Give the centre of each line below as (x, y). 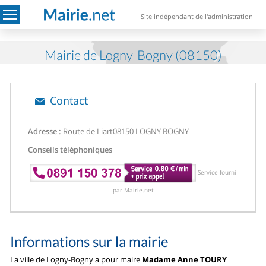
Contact (69, 100)
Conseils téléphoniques (70, 150)
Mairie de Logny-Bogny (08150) (133, 55)
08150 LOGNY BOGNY (151, 131)
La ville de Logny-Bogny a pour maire (76, 259)
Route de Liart (87, 131)
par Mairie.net (133, 190)
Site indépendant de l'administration (197, 17)
